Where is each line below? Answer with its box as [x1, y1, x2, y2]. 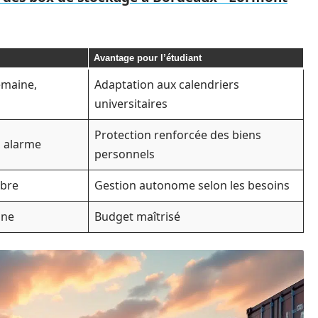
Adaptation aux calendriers [94, 77, 239, 92]
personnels [94, 146, 155, 162]
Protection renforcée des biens [94, 127, 261, 143]
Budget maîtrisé [94, 209, 180, 224]
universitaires [94, 96, 168, 111]
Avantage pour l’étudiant [93, 53, 202, 63]
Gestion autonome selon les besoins [94, 177, 290, 193]
